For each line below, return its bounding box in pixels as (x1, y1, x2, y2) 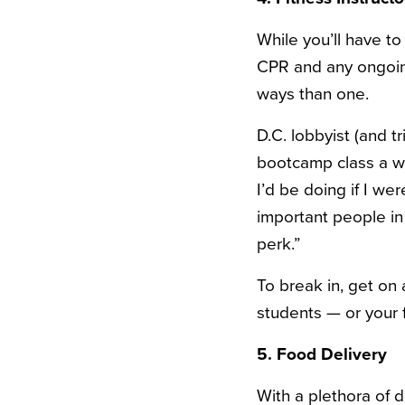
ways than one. (257, 84, 369, 104)
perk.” (257, 234, 300, 254)
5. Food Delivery (257, 344, 387, 364)
